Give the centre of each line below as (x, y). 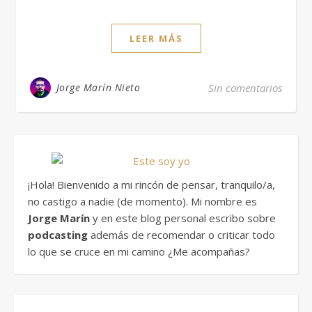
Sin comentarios (245, 88)
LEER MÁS (156, 38)
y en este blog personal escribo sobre (183, 218)
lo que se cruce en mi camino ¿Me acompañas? (139, 251)
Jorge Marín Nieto (98, 87)
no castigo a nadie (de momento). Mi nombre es (142, 201)
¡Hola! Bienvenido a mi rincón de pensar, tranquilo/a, (151, 185)
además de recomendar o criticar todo (181, 235)
